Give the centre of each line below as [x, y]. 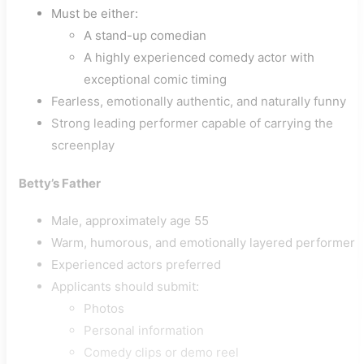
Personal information [144, 331]
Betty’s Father [60, 183]
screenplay [83, 145]
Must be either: [95, 13]
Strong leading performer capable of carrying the [192, 123]
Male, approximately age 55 [130, 221]
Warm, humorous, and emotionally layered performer [203, 243]
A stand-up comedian [145, 35]
